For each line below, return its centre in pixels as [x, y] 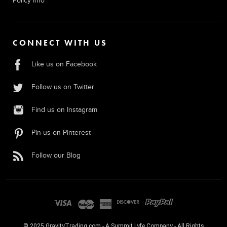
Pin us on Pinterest [61, 133]
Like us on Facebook [64, 64]
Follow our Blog [56, 155]
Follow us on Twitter [63, 87]
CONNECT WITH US [60, 43]
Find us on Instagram [64, 110]
